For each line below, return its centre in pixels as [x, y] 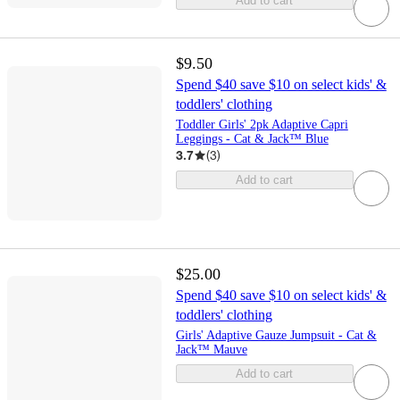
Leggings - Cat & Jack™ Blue [252, 139]
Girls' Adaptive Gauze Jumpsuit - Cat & [276, 335]
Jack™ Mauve [211, 349]
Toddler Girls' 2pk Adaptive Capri [262, 125]
